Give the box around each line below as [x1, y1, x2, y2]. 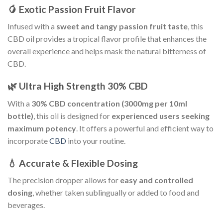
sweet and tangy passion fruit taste [56, 21, 188, 31]
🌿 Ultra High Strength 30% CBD [7, 80, 148, 92]
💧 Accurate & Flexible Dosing [7, 157, 138, 169]
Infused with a [7, 21, 56, 31]
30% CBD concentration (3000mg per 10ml [31, 98, 187, 108]
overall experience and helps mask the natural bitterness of [7, 46, 206, 56]
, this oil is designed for [33, 111, 111, 120]
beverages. [7, 200, 45, 210]
